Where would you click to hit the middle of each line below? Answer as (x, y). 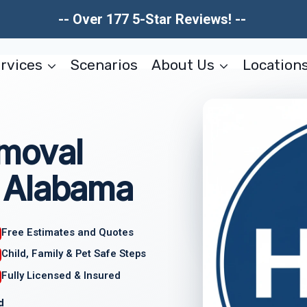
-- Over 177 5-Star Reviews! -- (153, 19)
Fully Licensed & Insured (61, 276)
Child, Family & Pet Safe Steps (74, 254)
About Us (183, 64)
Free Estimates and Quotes (68, 232)
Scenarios (105, 64)
